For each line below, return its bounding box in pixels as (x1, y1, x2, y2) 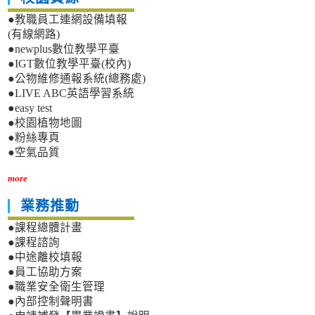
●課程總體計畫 (8, 221, 83, 234)
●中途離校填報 (8, 251, 83, 264)
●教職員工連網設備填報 (8, 13, 128, 26)
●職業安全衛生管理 (8, 281, 105, 293)
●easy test (8, 102, 53, 115)
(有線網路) (8, 28, 60, 41)
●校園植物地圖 (8, 117, 83, 129)
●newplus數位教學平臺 (8, 43, 120, 56)
